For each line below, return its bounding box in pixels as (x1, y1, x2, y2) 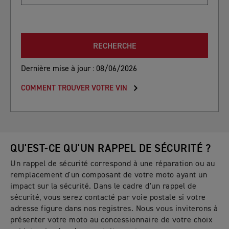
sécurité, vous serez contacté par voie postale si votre (10, 193, 206, 202)
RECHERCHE (93, 42, 136, 51)
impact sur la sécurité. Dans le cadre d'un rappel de (10, 182, 196, 191)
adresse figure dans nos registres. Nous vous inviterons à (10, 204, 218, 213)
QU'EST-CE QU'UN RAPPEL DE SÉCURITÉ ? (10, 143, 211, 154)
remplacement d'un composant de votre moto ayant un (10, 171, 207, 179)
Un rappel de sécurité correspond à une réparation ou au (10, 159, 215, 168)
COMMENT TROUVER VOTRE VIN (21, 84, 127, 92)
